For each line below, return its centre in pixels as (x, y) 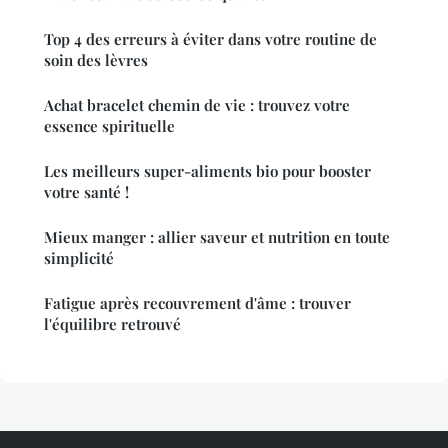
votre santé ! (86, 192)
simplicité (79, 258)
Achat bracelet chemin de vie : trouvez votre (197, 105)
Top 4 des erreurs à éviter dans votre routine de (210, 39)
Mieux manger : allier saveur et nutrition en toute (217, 237)
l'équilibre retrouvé (112, 324)
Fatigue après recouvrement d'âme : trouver (197, 303)
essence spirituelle (109, 126)
